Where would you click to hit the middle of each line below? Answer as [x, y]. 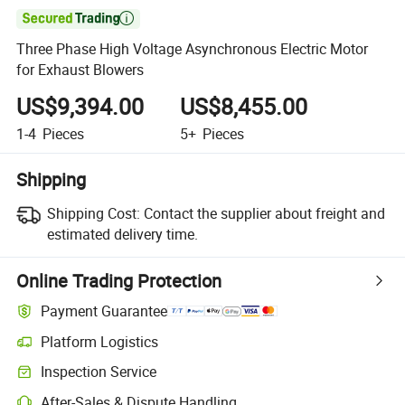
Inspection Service [99, 372]
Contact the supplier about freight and [264, 213]
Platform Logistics [100, 341]
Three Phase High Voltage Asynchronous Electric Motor [193, 49]
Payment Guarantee [104, 311]
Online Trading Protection [119, 280]
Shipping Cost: [93, 213]
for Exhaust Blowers [80, 70]
